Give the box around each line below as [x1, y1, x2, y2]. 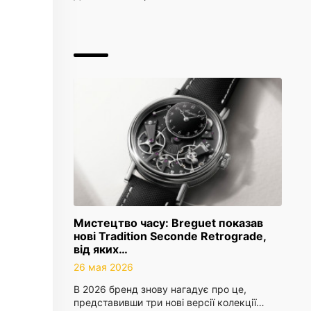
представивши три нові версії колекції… [74, 296, 264, 308]
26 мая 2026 [74, 261, 133, 273]
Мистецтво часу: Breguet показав [74, 216, 263, 230]
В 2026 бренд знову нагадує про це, [74, 283, 246, 295]
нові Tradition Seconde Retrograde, [74, 229, 266, 243]
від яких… [74, 242, 128, 256]
